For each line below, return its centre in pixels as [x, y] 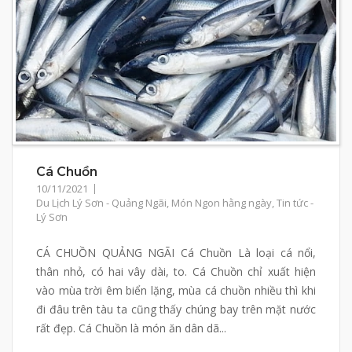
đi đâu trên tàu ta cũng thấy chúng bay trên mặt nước [176, 309]
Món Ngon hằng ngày [222, 202]
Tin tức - [295, 202]
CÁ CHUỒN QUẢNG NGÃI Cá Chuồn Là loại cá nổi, [176, 252]
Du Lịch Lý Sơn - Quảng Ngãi [101, 202]
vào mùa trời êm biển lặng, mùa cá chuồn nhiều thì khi [176, 290]
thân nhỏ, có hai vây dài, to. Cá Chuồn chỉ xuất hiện [176, 271]
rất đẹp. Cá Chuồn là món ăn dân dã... [131, 328]
